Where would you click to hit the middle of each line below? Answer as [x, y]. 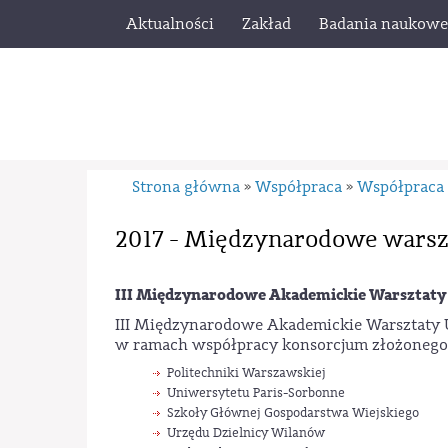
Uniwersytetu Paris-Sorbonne [255, 392]
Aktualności [170, 24]
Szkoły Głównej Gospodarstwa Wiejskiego [292, 412]
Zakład [266, 24]
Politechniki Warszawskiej [246, 372]
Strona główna [186, 187]
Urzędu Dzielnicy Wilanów [245, 432]
